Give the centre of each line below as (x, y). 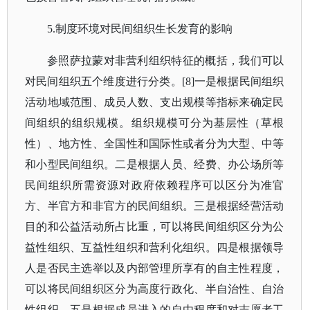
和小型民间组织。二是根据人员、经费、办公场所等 (155, 164)
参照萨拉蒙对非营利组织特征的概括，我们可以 (166, 61)
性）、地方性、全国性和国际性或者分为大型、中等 (155, 144)
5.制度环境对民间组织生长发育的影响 (140, 29)
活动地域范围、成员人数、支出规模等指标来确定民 (155, 102)
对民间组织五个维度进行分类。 (103, 81)
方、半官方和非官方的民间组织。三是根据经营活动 (155, 206)
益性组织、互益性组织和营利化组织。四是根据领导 (155, 247)
